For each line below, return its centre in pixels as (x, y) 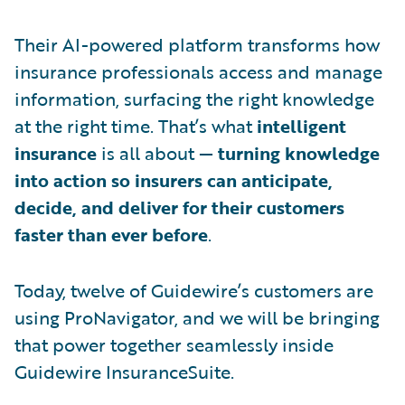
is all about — (157, 153)
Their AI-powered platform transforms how (197, 44)
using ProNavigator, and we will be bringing (197, 317)
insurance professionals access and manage (198, 71)
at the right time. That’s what (136, 126)
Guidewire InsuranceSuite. (124, 372)
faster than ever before (111, 234)
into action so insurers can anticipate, (174, 180)
